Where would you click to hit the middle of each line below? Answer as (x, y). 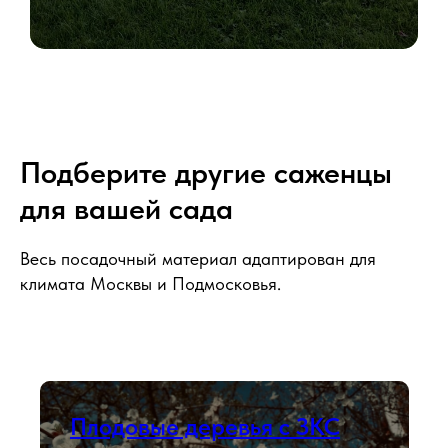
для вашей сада (126, 208)
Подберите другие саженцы (206, 172)
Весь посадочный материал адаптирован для (198, 259)
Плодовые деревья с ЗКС (205, 427)
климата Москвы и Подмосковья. (150, 284)
